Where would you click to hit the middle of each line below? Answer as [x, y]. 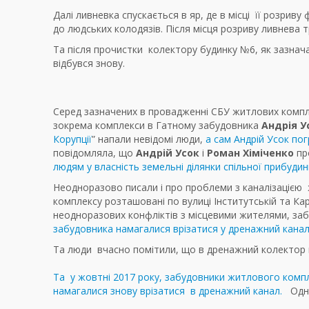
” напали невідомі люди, [149, 139]
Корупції [72, 139]
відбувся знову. [89, 63]
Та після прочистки [98, 50]
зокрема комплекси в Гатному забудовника [157, 126]
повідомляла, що [94, 153]
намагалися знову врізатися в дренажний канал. [172, 291]
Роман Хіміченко [250, 153]
